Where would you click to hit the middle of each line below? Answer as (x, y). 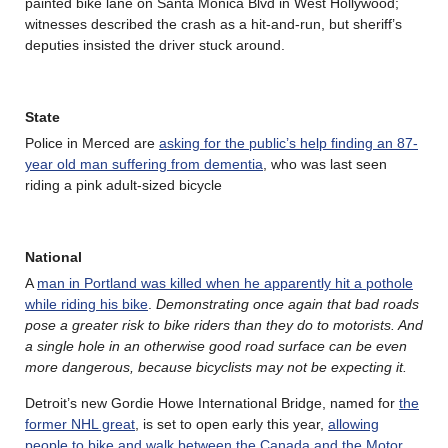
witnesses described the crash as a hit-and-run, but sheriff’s (213, 24)
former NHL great (80, 424)
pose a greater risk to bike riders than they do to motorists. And (224, 325)
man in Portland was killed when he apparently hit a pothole (225, 283)
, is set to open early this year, (231, 424)
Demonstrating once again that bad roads (287, 304)
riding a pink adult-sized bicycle (123, 185)
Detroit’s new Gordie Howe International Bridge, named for (212, 403)
